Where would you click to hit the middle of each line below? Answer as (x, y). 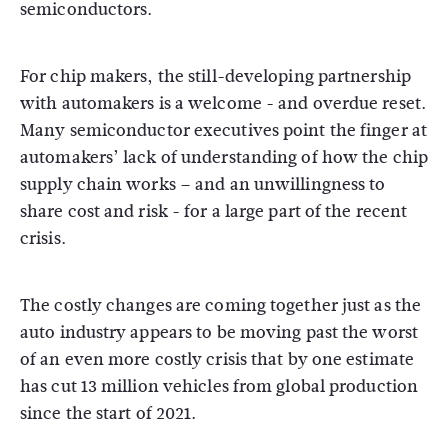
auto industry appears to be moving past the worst (219, 332)
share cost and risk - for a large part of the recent (214, 211)
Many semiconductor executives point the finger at (223, 130)
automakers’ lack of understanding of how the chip (224, 157)
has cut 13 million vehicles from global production (219, 386)
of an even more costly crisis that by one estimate (217, 359)
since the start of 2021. (108, 413)
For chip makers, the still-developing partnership (215, 76)
